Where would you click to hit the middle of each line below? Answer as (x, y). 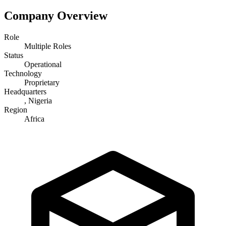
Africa (34, 119)
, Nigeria (38, 100)
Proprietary (42, 82)
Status (14, 55)
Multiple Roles (48, 46)
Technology (23, 73)
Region (16, 109)
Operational (43, 64)
